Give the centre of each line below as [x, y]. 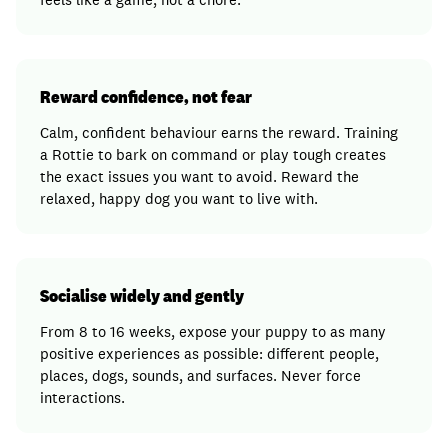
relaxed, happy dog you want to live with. [179, 198]
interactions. [82, 397]
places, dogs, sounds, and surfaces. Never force [200, 375]
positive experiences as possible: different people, [209, 353]
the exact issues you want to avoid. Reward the [199, 176]
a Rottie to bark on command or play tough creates [213, 154]
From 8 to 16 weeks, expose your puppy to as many [213, 331]
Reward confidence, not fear [146, 96]
